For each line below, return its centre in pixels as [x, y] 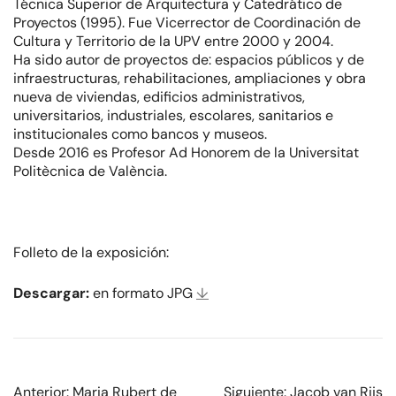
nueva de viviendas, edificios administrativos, [159, 97]
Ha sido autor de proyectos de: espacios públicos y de [189, 60]
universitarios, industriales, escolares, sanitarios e [173, 116]
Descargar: [53, 293]
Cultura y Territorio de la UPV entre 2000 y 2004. [173, 42]
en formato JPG [145, 293]
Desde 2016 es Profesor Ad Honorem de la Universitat [186, 153]
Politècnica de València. [90, 171]
